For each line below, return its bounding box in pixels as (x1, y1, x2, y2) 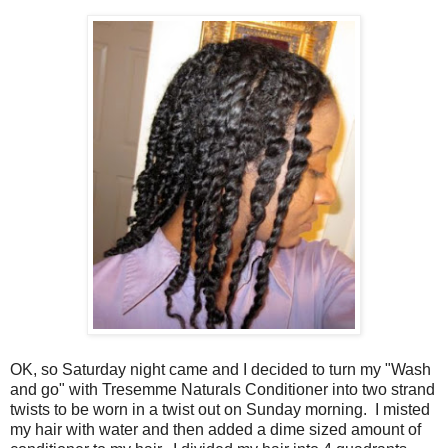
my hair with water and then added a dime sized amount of (10, 420, 421, 438)
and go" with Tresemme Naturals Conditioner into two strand (10, 380, 435, 398)
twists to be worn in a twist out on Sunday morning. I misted (10, 400, 430, 418)
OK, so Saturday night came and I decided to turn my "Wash (10, 360, 431, 378)
